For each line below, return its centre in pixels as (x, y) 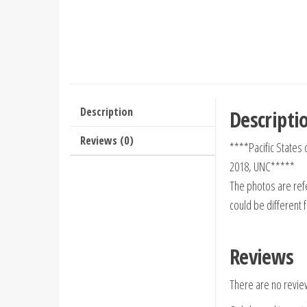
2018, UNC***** (262, 167)
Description (107, 112)
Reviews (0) (107, 140)
